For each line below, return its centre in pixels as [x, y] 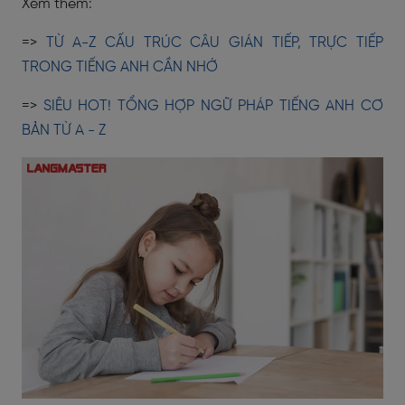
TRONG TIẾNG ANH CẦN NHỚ [120, 67]
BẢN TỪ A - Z [64, 131]
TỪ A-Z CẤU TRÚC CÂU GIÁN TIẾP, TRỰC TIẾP [215, 43]
